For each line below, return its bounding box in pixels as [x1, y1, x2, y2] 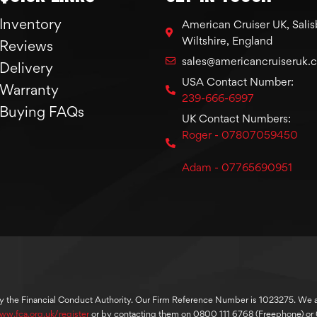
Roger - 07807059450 [181, 127, 298, 142]
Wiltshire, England [181, 33, 272, 47]
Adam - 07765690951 [181, 160, 292, 174]
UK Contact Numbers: [181, 111, 291, 125]
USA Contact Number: [181, 74, 294, 88]
